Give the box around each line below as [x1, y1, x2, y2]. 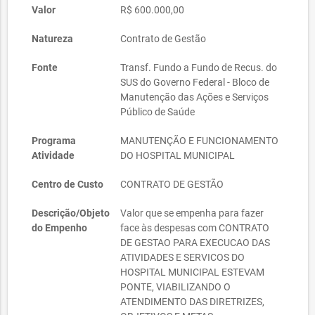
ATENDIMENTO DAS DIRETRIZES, [120, 296, 265, 307]
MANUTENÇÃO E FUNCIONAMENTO [120, 135, 279, 146]
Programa [32, 135, 76, 146]
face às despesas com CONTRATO [120, 222, 270, 233]
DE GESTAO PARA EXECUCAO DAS [120, 237, 271, 248]
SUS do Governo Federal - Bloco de [120, 77, 270, 88]
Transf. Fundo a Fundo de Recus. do [120, 62, 278, 73]
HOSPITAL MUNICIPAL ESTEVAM [120, 266, 265, 278]
